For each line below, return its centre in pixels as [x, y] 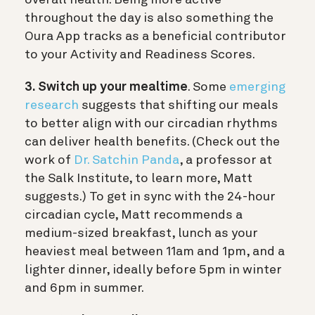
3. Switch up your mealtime [106, 87]
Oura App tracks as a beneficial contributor [155, 36]
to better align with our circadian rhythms [151, 123]
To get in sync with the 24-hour [182, 197]
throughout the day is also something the [149, 18]
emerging [257, 87]
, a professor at [226, 160]
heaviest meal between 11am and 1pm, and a [155, 251]
